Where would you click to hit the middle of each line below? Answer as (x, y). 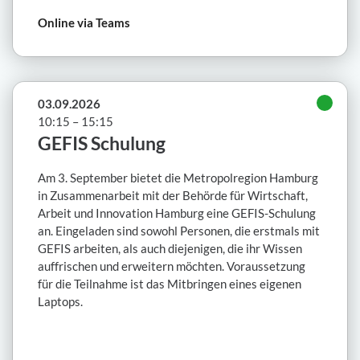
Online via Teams (84, 23)
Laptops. (60, 302)
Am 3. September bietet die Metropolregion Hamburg (178, 178)
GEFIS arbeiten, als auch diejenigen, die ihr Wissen (170, 249)
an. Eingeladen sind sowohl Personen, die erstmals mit (179, 231)
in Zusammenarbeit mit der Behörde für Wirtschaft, (173, 196)
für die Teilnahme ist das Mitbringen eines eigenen (170, 284)
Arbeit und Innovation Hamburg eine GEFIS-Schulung (177, 213)
